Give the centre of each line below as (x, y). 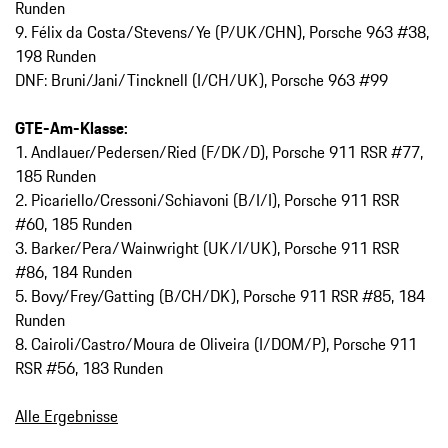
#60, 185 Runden (73, 224)
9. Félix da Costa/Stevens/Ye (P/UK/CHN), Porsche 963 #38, (222, 32)
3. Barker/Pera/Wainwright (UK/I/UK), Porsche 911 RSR (207, 248)
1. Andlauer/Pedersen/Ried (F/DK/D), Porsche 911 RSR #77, (219, 152)
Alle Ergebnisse (66, 416)
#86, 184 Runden (73, 272)
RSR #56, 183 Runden (89, 368)
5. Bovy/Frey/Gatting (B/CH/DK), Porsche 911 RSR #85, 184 (220, 296)
